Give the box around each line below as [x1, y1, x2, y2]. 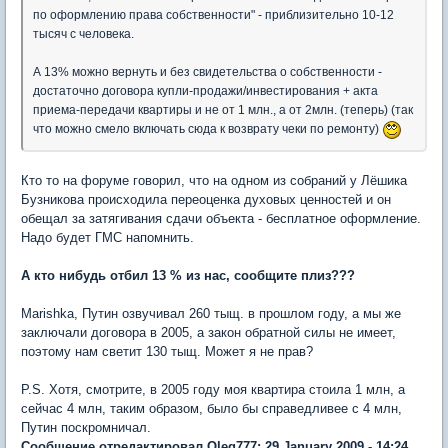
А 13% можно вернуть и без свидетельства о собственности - [33, 65, 382, 80]
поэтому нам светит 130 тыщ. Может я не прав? [21, 344, 313, 360]
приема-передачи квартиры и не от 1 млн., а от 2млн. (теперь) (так [33, 103, 413, 118]
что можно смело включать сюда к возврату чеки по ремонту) [33, 122, 382, 137]
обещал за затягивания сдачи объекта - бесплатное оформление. [21, 211, 421, 227]
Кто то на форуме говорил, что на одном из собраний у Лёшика [21, 173, 407, 189]
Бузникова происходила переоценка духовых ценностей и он [21, 192, 391, 208]
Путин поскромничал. [21, 420, 151, 436]
